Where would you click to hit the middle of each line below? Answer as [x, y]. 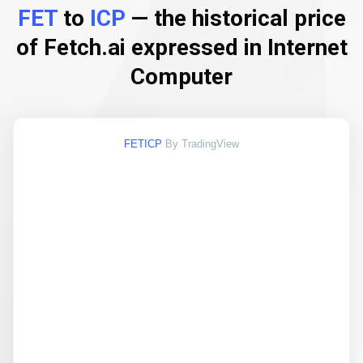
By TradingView [202, 144]
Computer [181, 77]
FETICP [143, 144]
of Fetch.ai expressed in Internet [181, 47]
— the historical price [235, 18]
